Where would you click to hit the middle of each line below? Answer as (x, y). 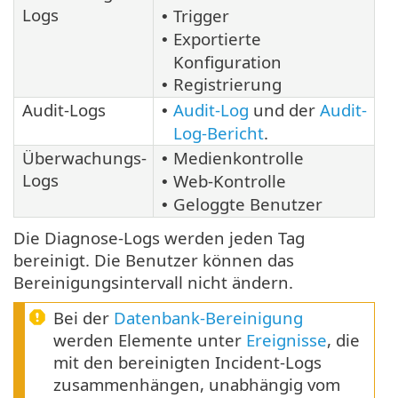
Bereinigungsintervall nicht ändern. (153, 283)
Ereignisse (287, 340)
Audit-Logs (64, 110)
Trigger (201, 16)
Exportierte (217, 39)
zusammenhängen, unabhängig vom (197, 385)
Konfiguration (227, 62)
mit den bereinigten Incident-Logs (187, 362)
